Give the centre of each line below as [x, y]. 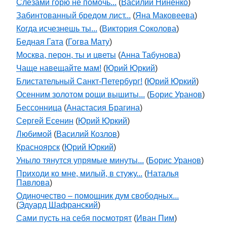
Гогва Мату [89, 42]
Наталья [163, 174]
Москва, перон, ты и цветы [66, 55]
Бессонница [39, 108]
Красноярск [38, 147]
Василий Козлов [87, 134]
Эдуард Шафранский [58, 205]
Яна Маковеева [165, 15]
